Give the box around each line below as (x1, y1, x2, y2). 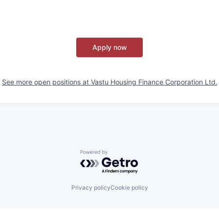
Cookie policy (110, 184, 148, 191)
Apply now (92, 43, 127, 51)
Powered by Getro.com (80, 150, 166, 160)
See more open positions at (1, 78, 91, 86)
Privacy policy (71, 184, 110, 191)
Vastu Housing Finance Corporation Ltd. (90, 78, 218, 86)
